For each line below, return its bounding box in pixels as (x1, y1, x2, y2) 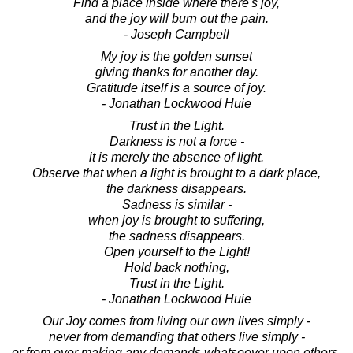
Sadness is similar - (121, 197, 232, 211)
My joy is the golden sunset (101, 49, 252, 63)
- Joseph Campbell (124, 27, 229, 41)
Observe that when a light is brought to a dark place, (32, 165, 321, 180)
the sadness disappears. (108, 229, 245, 243)
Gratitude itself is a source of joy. (87, 80, 266, 95)
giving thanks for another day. (95, 65, 258, 79)
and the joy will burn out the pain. (84, 11, 269, 25)
